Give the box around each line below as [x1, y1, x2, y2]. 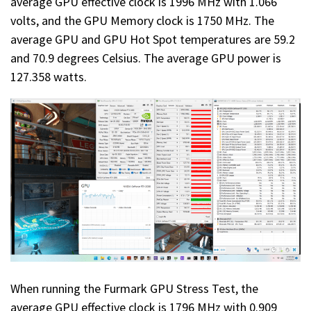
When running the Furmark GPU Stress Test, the [10, 280, 258, 297]
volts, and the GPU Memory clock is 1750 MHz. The [10, 12, 274, 28]
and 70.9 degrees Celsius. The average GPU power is [10, 49, 281, 66]
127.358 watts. [10, 68, 87, 85]
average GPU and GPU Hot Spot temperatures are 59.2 [10, 31, 295, 47]
